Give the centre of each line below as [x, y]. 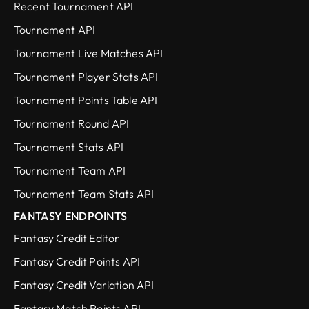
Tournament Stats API [69, 147]
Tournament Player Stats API [86, 77]
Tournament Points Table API [86, 100]
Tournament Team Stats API [84, 194]
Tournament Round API [72, 124]
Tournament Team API [70, 171]
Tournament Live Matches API [89, 53]
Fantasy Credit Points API [77, 262]
